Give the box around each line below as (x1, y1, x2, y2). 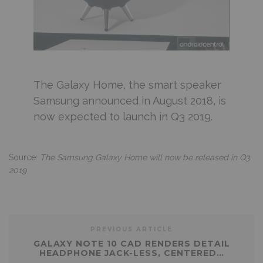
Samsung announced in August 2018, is (33, 94, 226, 107)
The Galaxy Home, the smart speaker (33, 78, 221, 91)
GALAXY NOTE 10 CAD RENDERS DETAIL (33, 238, 230, 249)
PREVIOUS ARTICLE (90, 225, 173, 233)
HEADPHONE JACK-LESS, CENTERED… (39, 247, 224, 258)
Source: (9, 152, 40, 162)
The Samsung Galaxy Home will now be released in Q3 (40, 152, 249, 162)
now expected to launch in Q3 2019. (33, 110, 213, 123)
